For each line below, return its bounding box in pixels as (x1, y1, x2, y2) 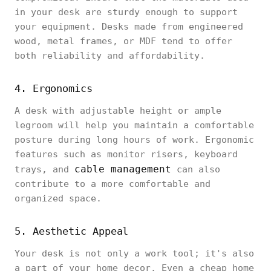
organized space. (15, 193, 102, 204)
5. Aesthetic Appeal (15, 225, 129, 237)
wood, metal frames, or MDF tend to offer (15, 36, 232, 47)
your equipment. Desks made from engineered (15, 21, 243, 32)
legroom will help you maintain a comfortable (15, 120, 254, 131)
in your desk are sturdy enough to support (15, 7, 238, 18)
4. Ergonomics (15, 82, 93, 94)
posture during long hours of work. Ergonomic (15, 134, 254, 145)
